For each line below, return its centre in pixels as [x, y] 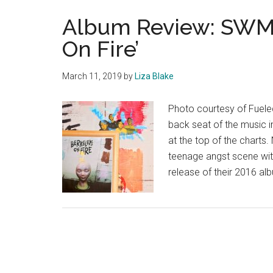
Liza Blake [154, 76]
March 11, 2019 [92, 76]
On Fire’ [101, 49]
